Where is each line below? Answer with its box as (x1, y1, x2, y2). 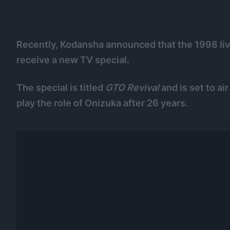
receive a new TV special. (16, 54, 129, 65)
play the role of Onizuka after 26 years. (16, 97, 188, 108)
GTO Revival (105, 82, 159, 93)
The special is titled (16, 82, 105, 93)
